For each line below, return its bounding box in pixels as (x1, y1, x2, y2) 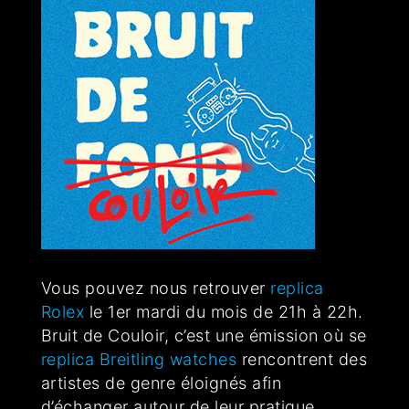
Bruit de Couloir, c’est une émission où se (40, 326, 367, 346)
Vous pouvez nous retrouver (40, 278, 271, 299)
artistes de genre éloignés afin (40, 373, 282, 393)
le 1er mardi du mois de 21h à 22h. (84, 302, 363, 322)
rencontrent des (236, 350, 368, 370)
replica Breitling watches (40, 350, 237, 370)
